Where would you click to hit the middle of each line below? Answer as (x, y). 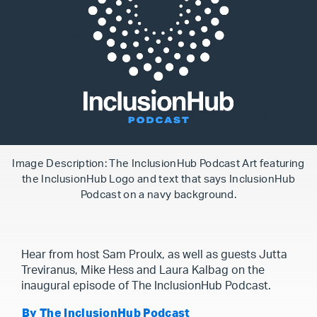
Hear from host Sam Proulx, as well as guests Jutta (154, 255)
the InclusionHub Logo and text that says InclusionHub (158, 179)
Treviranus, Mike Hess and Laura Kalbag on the (143, 270)
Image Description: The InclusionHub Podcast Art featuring (158, 164)
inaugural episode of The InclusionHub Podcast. (146, 286)
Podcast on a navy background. (158, 195)
